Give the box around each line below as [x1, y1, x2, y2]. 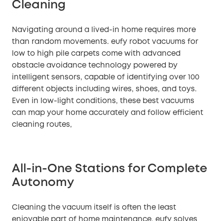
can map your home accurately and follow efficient [12, 109, 203, 116]
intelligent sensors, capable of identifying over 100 [12, 74, 199, 81]
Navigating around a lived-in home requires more [12, 26, 196, 34]
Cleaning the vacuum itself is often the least [12, 204, 176, 211]
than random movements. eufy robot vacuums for [12, 38, 198, 45]
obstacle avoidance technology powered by [12, 62, 178, 69]
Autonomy [12, 177, 74, 188]
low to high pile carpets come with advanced [12, 50, 181, 57]
